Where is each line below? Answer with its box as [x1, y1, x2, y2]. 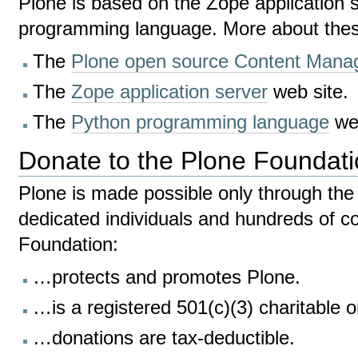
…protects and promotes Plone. [33, 266, 301, 288]
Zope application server [71, 82, 268, 103]
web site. [268, 82, 349, 103]
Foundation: [18, 233, 119, 255]
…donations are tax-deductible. [33, 327, 296, 348]
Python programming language [71, 112, 330, 133]
